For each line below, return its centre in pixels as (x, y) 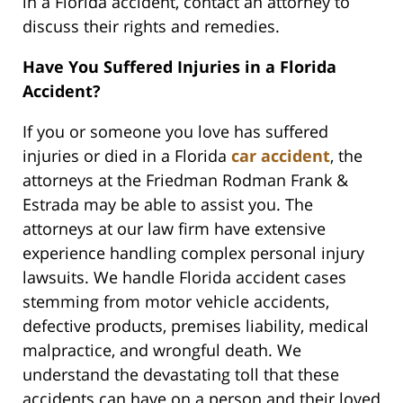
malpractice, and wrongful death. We (162, 350)
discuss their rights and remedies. (151, 27)
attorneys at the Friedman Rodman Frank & (185, 180)
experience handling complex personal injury (193, 253)
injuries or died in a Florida (127, 156)
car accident (281, 156)
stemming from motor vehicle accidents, (176, 302)
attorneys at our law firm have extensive (174, 229)
